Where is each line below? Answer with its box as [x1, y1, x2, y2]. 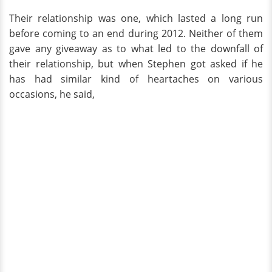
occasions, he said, [9, 87, 95, 101]
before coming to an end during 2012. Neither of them [9, 26, 263, 40]
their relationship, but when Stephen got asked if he [9, 56, 263, 70]
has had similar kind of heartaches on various [9, 72, 263, 86]
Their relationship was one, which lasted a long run [9, 11, 263, 25]
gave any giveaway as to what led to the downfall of [9, 41, 263, 55]
